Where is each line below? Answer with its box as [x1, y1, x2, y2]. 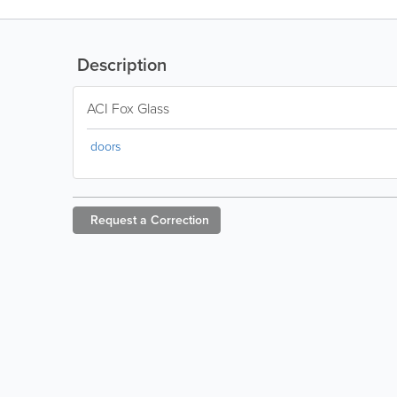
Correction [151, 211, 209, 230]
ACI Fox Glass [87, 98, 169, 119]
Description [73, 51, 167, 78]
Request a [90, 211, 147, 230]
